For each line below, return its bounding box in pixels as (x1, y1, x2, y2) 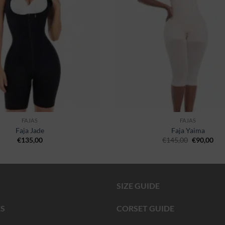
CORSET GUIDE (116, 203, 174, 213)
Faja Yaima (171, 126, 205, 135)
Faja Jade (15, 126, 44, 135)
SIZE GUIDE (116, 180, 160, 190)
